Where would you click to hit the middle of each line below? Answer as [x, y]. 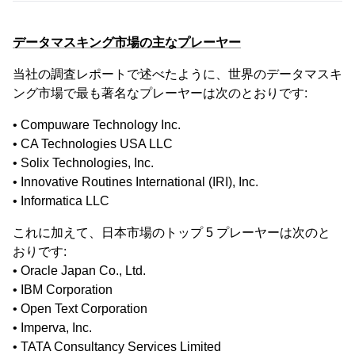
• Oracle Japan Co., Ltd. [79, 271]
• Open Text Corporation [80, 309]
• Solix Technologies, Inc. [83, 163]
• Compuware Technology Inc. [97, 125]
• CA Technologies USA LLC [93, 144]
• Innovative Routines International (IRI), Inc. [136, 182]
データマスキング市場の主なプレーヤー [127, 43]
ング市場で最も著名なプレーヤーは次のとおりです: [160, 94]
